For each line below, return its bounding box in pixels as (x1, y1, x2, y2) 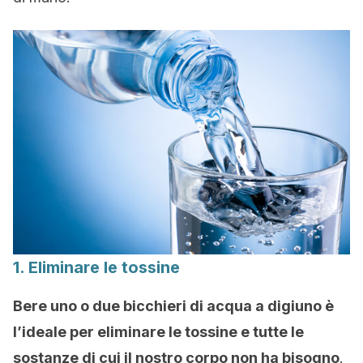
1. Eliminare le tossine (13, 258, 180, 278)
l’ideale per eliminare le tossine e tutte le (13, 323, 304, 341)
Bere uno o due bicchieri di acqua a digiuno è (13, 297, 334, 315)
